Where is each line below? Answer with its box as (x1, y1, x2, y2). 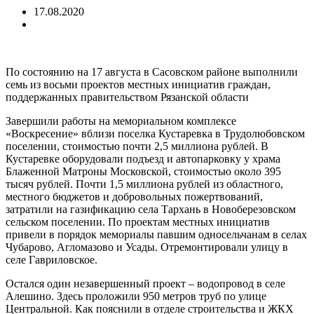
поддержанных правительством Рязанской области (6, 90, 249, 103)
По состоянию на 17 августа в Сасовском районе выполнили (6, 65, 298, 78)
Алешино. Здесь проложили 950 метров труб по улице (6, 289, 266, 302)
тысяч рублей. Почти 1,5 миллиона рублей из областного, (6, 177, 283, 190)
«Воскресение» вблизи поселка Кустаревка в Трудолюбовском (6, 127, 308, 139)
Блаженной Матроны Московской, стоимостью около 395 (6, 165, 281, 177)
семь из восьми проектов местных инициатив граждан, (6, 78, 271, 90)
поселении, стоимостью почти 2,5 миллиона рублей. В (6, 139, 268, 152)
